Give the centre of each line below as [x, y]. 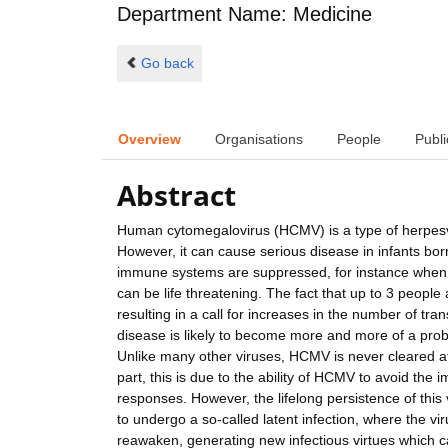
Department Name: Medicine [244, 14]
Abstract [176, 195]
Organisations [259, 138]
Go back [167, 62]
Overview [149, 138]
